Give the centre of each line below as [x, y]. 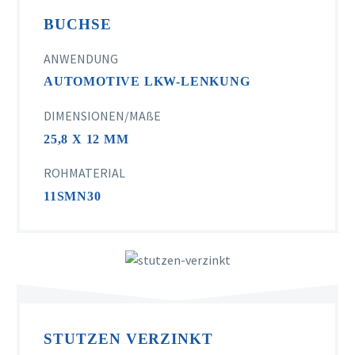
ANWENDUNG [81, 58]
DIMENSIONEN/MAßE [102, 115]
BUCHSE [78, 24]
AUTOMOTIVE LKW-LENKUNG [147, 82]
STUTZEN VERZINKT [129, 339]
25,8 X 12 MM [86, 139]
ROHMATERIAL [84, 173]
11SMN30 [73, 196]
